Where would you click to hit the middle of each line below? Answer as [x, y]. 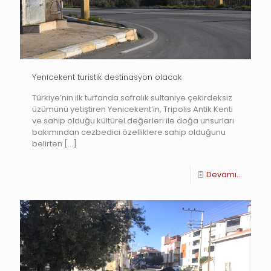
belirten [47, 143]
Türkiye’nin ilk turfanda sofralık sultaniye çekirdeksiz [132, 97]
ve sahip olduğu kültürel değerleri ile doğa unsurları [133, 120]
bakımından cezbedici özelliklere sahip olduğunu [129, 132]
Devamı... [224, 174]
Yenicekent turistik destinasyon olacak [107, 77]
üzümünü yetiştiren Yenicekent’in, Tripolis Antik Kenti [132, 109]
